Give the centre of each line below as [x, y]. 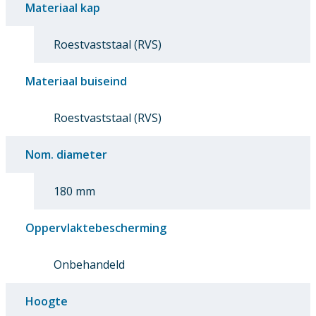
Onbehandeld [89, 264]
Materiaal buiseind [76, 81]
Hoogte [47, 301]
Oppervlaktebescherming [96, 227]
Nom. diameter [66, 154]
